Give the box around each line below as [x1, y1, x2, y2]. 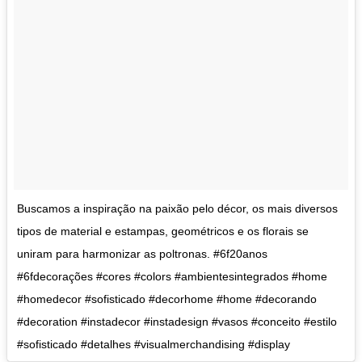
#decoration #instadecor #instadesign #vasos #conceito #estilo [17, 314, 337, 328]
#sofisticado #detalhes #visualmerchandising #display [17, 337, 290, 351]
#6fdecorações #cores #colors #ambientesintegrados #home [17, 269, 327, 283]
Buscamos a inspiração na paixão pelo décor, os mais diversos [17, 201, 338, 215]
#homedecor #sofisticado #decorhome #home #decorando [17, 292, 317, 305]
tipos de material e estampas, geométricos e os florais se [17, 224, 309, 238]
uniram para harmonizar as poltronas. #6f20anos [17, 246, 267, 260]
